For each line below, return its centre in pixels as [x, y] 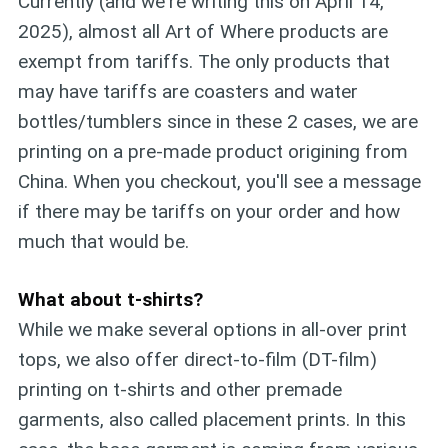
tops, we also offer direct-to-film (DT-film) [197, 360]
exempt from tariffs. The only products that [203, 61]
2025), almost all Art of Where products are [202, 31]
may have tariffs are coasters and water [187, 91]
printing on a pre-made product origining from [212, 151]
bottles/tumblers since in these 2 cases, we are [217, 121]
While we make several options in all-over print [212, 330]
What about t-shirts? [110, 300]
